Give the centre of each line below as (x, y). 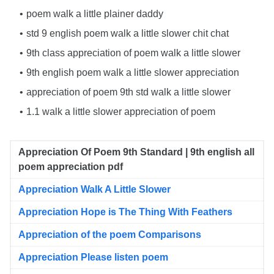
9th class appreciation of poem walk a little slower (133, 53)
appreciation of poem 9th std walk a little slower (128, 92)
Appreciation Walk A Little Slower (94, 189)
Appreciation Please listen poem (93, 257)
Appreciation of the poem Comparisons (110, 235)
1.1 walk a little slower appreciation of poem (121, 112)
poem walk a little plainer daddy (95, 14)
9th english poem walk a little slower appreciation (133, 72)
